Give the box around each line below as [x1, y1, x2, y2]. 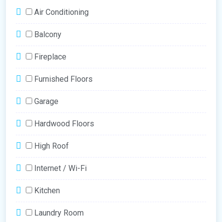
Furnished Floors [34, 74, 93, 84]
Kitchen [34, 186, 60, 195]
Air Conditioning [34, 7, 89, 17]
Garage [34, 97, 58, 106]
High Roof [34, 141, 69, 151]
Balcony [34, 30, 61, 39]
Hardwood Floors [34, 119, 94, 128]
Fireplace [34, 52, 66, 61]
